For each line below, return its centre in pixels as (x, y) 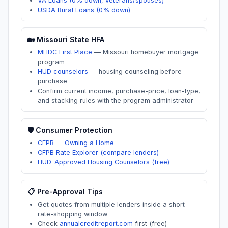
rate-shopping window (73, 214)
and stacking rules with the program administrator (116, 101)
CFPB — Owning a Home (76, 143)
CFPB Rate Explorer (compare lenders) (98, 152)
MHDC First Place (65, 52)
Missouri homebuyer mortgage (151, 52)
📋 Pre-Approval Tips (65, 192)
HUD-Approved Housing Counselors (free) (104, 162)
